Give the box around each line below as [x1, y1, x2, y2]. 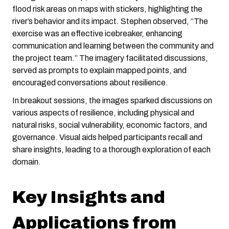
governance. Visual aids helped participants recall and [12, 132, 202, 142]
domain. [12, 157, 41, 166]
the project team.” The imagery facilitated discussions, [12, 53, 208, 62]
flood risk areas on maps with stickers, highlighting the [12, 4, 202, 13]
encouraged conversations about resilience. [12, 78, 168, 87]
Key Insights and [12, 187, 165, 207]
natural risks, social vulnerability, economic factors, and [12, 120, 207, 129]
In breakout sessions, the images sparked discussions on [12, 96, 212, 105]
